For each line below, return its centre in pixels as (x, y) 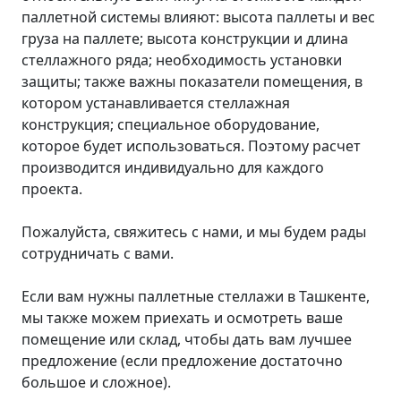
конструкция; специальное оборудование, (171, 124)
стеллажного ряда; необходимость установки (182, 60)
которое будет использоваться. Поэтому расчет (191, 146)
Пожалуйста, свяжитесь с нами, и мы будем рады (194, 232)
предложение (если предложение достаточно (182, 361)
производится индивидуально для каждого (173, 167)
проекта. (52, 189)
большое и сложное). (96, 382)
